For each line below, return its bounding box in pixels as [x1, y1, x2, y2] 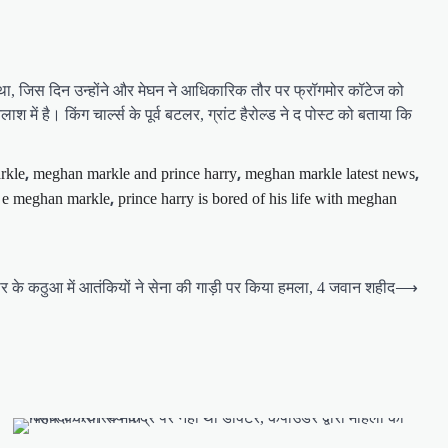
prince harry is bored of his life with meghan [118, 189, 397, 207]
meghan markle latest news [245, 164, 415, 182]
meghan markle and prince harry [33, 164, 237, 182]
